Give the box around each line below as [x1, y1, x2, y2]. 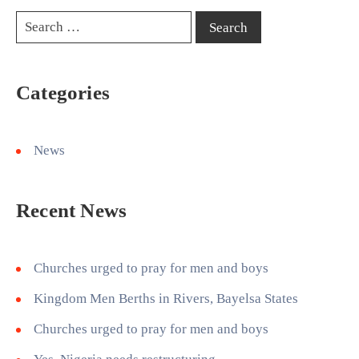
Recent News [16, 200, 127, 222]
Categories [16, 82, 110, 104]
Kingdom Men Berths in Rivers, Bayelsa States [34, 291, 298, 307]
